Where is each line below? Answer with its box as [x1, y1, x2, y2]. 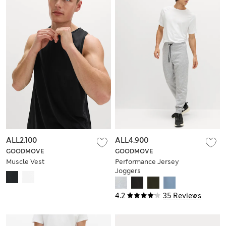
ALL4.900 [115, 135, 148, 145]
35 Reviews [163, 191, 201, 200]
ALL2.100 [6, 135, 37, 145]
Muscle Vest [6, 157, 44, 166]
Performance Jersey [115, 157, 179, 166]
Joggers [115, 166, 141, 175]
